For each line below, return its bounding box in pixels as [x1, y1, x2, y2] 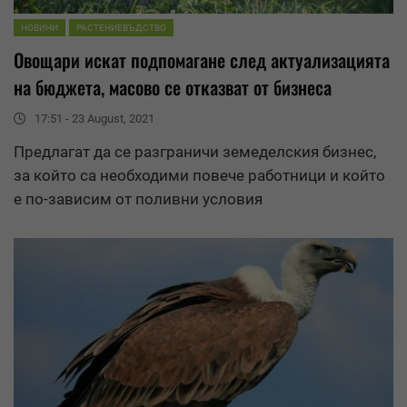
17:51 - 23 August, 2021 [35, 112, 154, 126]
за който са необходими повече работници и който [14, 166, 385, 185]
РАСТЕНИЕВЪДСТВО [76, 23, 166, 34]
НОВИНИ [21, 23, 58, 34]
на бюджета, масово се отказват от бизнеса [14, 74, 332, 102]
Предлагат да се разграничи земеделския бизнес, [14, 143, 376, 162]
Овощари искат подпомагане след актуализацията [14, 46, 390, 74]
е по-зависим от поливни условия [14, 190, 263, 209]
